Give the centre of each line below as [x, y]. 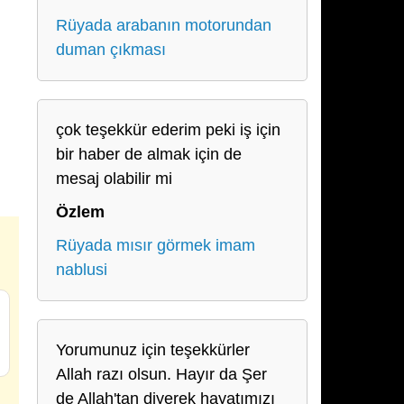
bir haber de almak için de [149, 154]
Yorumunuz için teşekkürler [153, 350]
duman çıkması [111, 50]
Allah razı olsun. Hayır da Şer [161, 374]
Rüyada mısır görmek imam [156, 245]
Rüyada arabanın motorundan [164, 25]
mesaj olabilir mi [114, 179]
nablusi [82, 270]
